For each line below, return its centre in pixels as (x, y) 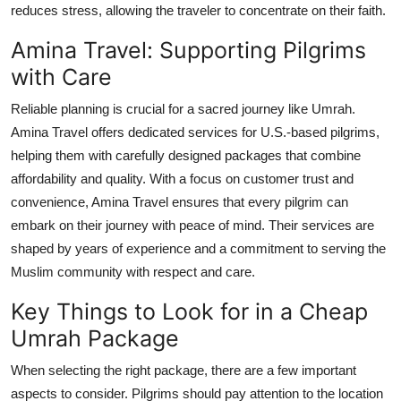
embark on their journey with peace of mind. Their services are (192, 225)
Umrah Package (95, 338)
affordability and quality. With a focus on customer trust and (182, 178)
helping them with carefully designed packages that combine (186, 155)
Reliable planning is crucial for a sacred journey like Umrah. (183, 108)
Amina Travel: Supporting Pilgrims (188, 50)
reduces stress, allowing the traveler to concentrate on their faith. (198, 10)
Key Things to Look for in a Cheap (189, 311)
